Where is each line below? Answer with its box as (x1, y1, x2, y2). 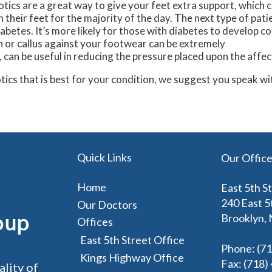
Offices (77, 215, 113, 229)
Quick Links (77, 151, 132, 165)
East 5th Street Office (80, 233, 185, 247)
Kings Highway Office (80, 251, 184, 265)
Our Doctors (77, 198, 137, 212)
